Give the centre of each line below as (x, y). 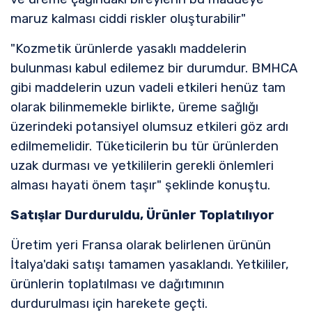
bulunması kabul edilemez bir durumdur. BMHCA (154, 68)
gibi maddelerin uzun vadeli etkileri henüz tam (148, 87)
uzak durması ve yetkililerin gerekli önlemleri (142, 165)
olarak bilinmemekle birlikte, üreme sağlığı (134, 107)
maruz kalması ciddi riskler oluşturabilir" (130, 18)
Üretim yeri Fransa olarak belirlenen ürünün (141, 245)
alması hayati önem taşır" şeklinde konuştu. (140, 185)
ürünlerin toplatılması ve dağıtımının (117, 284)
